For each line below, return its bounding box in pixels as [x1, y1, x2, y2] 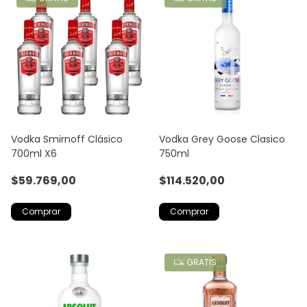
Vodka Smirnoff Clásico [11, 132, 123, 146]
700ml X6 [11, 146, 57, 160]
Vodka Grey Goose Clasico [159, 132, 285, 146]
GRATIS [184, 256, 217, 268]
